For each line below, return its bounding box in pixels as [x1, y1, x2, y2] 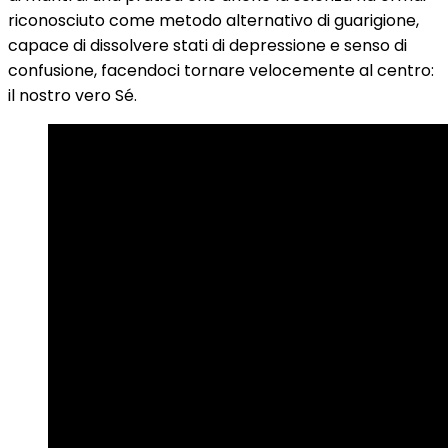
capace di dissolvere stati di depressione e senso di [8, 34, 407, 57]
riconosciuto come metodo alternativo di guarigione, [8, 9, 419, 32]
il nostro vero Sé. [8, 84, 137, 107]
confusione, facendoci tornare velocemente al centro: [8, 59, 434, 82]
